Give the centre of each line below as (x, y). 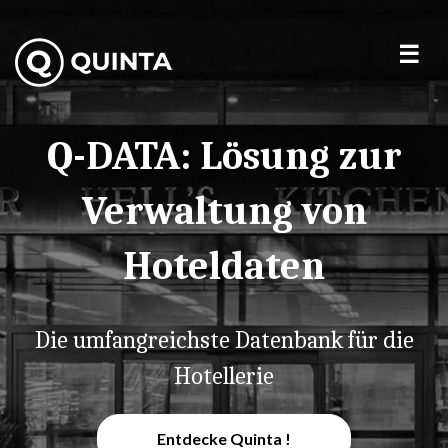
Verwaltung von (224, 211)
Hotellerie (224, 376)
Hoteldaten (224, 266)
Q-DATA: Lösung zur (224, 156)
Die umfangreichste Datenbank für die (224, 340)
